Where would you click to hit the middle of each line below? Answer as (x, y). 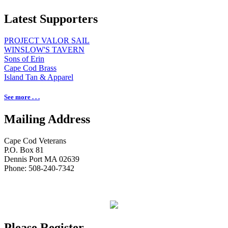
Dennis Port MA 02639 (42, 159)
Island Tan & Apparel (39, 77)
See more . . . (22, 97)
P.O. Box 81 (24, 150)
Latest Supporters (51, 19)
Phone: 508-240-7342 (39, 168)
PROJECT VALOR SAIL (47, 40)
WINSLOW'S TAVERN (44, 49)
